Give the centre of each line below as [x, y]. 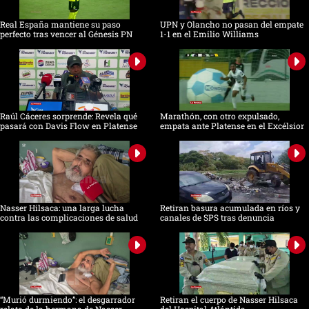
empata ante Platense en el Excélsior [232, 126]
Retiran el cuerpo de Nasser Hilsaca [229, 300]
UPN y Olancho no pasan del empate [231, 24]
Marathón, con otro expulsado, [219, 116]
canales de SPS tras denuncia [217, 218]
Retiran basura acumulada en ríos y [230, 208]
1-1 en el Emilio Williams [209, 34]
